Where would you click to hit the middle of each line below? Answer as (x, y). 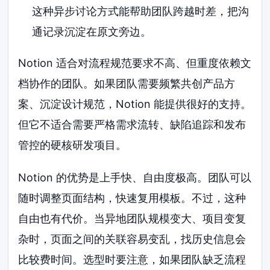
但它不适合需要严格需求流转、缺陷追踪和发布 (132, 125)
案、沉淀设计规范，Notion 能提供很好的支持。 (135, 104)
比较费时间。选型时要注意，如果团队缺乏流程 (132, 259)
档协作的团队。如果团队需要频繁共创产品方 (127, 84)
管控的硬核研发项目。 (73, 145)
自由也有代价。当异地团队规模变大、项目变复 (132, 218)
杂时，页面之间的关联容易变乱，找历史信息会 (132, 239)
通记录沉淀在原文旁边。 (91, 32)
